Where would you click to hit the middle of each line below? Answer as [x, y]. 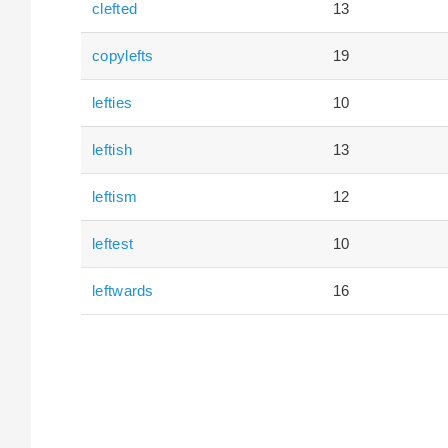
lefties [112, 102]
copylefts [123, 55]
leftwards [123, 290]
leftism [115, 196]
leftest [113, 243]
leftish [112, 149]
